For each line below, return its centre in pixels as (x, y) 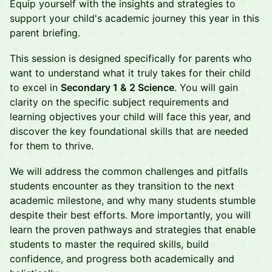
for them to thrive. (52, 146)
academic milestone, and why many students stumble (133, 200)
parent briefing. (45, 33)
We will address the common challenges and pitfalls (129, 171)
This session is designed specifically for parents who (131, 58)
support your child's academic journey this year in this (134, 18)
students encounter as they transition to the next (122, 186)
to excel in (35, 87)
